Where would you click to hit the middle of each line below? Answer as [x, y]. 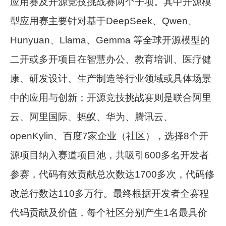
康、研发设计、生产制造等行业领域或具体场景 [111, 79]
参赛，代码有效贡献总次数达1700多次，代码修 [112, 175]
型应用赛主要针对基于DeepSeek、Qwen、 [104, 21]
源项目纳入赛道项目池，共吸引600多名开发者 [110, 155]
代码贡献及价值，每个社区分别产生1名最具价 [109, 213]
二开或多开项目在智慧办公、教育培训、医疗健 [111, 60]
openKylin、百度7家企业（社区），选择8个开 [109, 136]
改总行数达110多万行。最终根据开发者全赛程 [110, 194]
